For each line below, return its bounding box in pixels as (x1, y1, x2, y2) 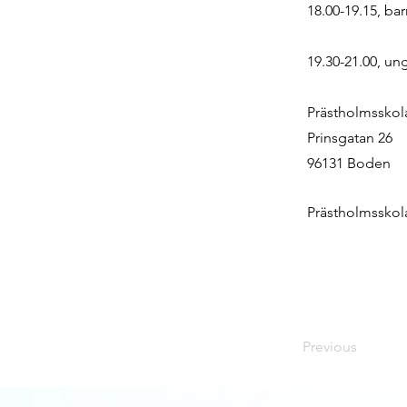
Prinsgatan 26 (307, 129, 392, 146)
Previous (303, 338, 357, 355)
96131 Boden (307, 154, 391, 172)
